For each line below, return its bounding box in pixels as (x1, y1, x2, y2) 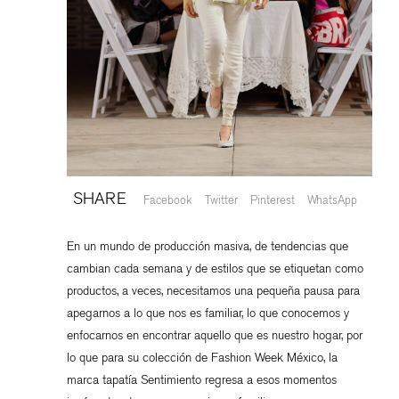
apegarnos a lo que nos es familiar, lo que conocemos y (66, 305, 349, 321)
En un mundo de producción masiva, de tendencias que (66, 238, 348, 254)
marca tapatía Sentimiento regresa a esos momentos (66, 371, 337, 387)
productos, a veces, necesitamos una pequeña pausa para (66, 282, 360, 298)
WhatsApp (306, 192, 357, 207)
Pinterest (249, 192, 295, 207)
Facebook (142, 192, 192, 207)
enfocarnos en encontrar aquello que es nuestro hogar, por (66, 327, 362, 343)
